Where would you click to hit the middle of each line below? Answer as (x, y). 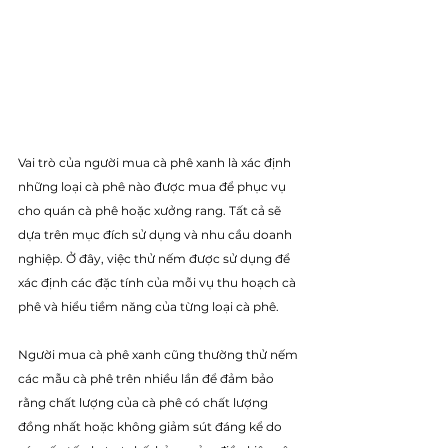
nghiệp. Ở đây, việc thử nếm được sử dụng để (155, 259)
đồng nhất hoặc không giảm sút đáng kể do (151, 427)
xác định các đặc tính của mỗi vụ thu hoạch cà (158, 283)
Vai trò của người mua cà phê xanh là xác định (156, 163)
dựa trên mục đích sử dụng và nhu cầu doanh (156, 235)
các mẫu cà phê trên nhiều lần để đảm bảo (147, 379)
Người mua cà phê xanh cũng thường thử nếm (159, 355)
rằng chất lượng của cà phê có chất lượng (144, 403)
